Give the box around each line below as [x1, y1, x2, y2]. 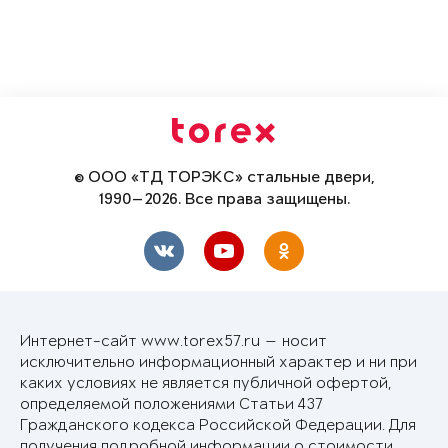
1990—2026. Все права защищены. [98, 190, 350, 209]
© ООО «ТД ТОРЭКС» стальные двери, [73, 168, 375, 187]
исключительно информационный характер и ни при [20, 353, 417, 371]
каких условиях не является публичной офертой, [20, 374, 392, 392]
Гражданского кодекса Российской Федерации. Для [20, 416, 416, 434]
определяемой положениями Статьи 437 [20, 395, 323, 413]
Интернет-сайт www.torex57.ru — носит [20, 332, 327, 350]
